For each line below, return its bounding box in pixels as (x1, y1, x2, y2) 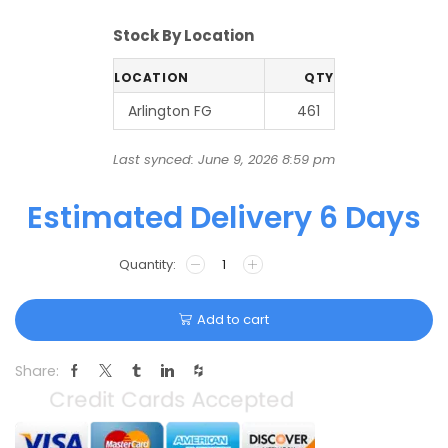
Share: (15, 360, 59, 381)
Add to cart (197, 310, 269, 330)
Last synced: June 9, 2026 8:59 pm (113, 149, 335, 169)
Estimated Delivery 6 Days (27, 196, 421, 239)
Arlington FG (128, 100, 212, 121)
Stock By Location (113, 24, 254, 46)
